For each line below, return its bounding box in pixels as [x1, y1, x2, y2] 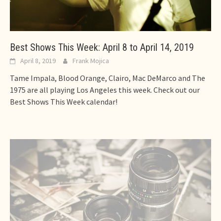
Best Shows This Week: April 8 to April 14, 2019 [10, 41, 194, 54]
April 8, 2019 [20, 56, 56, 66]
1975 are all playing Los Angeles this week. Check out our [10, 85, 200, 95]
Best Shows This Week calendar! [10, 97, 117, 107]
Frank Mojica [73, 56, 109, 66]
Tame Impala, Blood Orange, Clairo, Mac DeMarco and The [10, 73, 205, 83]
